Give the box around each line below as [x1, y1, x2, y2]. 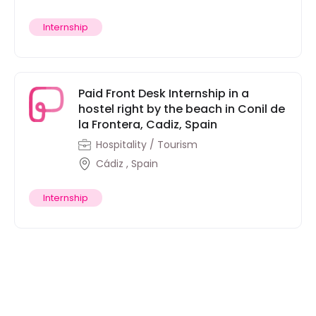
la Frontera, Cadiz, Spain [78, 116, 217, 133]
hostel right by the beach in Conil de [78, 101, 285, 117]
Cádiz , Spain [96, 157, 158, 171]
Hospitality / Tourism [96, 138, 197, 152]
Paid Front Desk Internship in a [78, 85, 249, 102]
